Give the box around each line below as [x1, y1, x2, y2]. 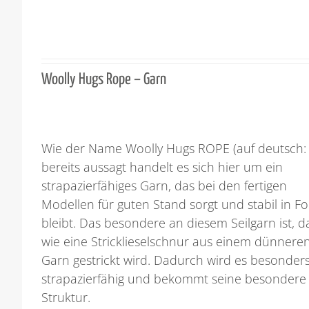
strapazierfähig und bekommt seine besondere [41, 270, 307, 288]
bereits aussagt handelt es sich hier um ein [41, 159, 283, 176]
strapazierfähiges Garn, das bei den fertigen [41, 177, 288, 195]
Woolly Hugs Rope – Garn [41, 72, 167, 88]
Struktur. [41, 289, 91, 306]
